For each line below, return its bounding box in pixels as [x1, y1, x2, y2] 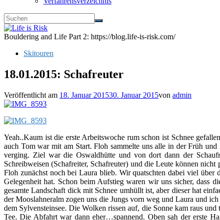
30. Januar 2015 [109, 90, 159, 99]
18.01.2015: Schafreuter [4, 67, 124, 81]
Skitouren [24, 49, 54, 57]
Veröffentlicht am [4, 90, 59, 99]
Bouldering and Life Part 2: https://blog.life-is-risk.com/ [4, 32, 175, 41]
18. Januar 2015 [59, 90, 109, 99]
